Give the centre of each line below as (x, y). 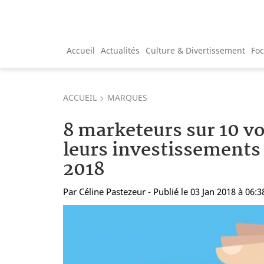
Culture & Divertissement (195, 50)
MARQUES (127, 97)
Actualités (120, 50)
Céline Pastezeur (112, 191)
